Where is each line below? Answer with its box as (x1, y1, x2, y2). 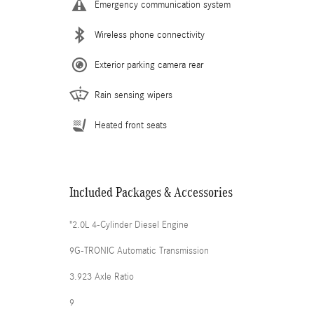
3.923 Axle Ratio (69, 271, 134, 282)
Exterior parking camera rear (95, 59, 203, 71)
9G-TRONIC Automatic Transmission (69, 245, 209, 257)
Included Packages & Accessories (69, 184, 233, 200)
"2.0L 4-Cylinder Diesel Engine (69, 219, 189, 231)
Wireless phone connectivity (95, 29, 205, 41)
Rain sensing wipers (95, 89, 172, 101)
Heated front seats (95, 119, 167, 131)
